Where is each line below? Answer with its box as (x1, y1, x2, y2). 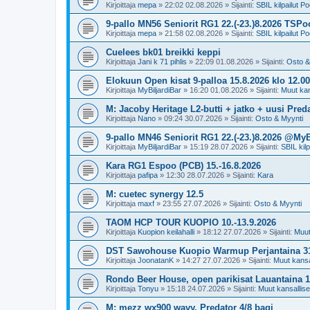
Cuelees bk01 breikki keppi (106, 46, 221, 57)
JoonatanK (138, 255, 174, 264)
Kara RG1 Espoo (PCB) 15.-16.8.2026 (106, 160, 261, 171)
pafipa (138, 170, 158, 179)
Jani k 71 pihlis (138, 57, 187, 66)
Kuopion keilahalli (138, 227, 194, 236)
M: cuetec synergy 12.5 (106, 188, 203, 199)
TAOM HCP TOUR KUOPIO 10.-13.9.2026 (106, 217, 276, 228)
